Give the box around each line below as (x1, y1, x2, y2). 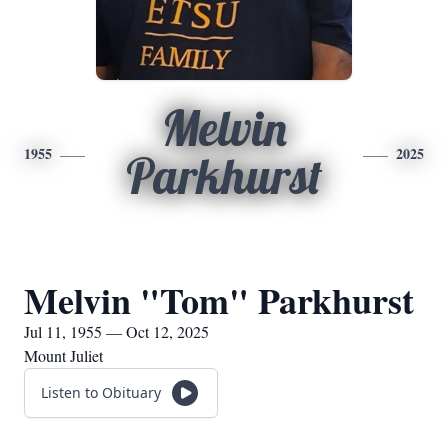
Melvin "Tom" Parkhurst (24, 274, 414, 326)
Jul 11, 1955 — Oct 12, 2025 (24, 321, 209, 342)
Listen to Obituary (41, 383, 161, 402)
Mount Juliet (24, 345, 103, 366)
